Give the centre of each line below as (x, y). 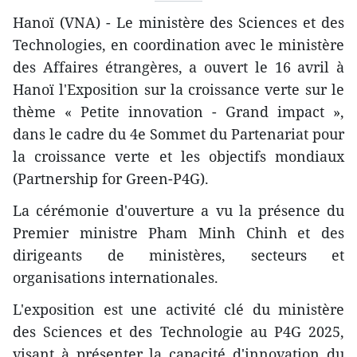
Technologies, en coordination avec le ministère (178, 44)
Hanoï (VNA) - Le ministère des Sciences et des (178, 22)
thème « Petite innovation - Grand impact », (178, 111)
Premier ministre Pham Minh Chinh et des (178, 232)
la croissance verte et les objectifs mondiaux (178, 156)
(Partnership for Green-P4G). (111, 178)
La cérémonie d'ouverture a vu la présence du (178, 210)
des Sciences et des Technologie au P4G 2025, (178, 331)
